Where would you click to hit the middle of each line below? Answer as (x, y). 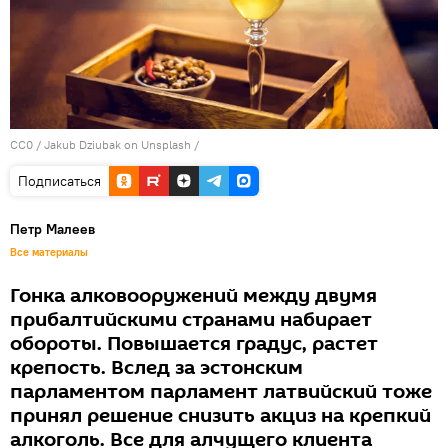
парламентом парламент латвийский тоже (221, 391)
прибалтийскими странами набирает (191, 319)
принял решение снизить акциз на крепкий (220, 415)
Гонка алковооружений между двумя (193, 295)
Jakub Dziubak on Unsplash (117, 144)
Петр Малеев (52, 228)
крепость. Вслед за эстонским (156, 367)
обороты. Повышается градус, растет (194, 343)
